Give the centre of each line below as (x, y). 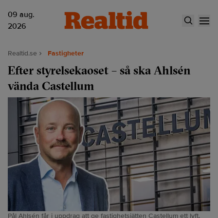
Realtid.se (22, 53)
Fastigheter (66, 53)
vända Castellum (51, 86)
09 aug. (21, 15)
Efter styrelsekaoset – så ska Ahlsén (99, 70)
